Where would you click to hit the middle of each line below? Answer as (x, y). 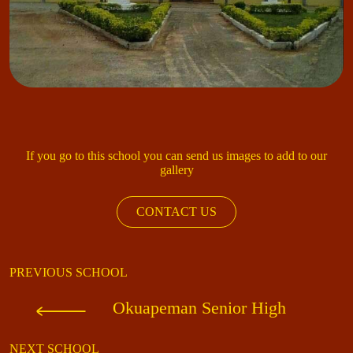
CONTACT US (176, 212)
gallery (176, 170)
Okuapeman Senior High (199, 308)
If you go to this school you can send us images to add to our (176, 156)
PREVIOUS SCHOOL (69, 273)
